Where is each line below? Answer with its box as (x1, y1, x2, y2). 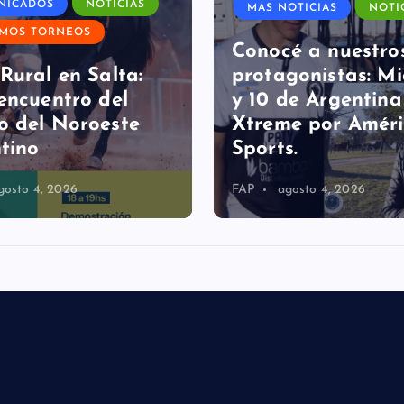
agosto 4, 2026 (277, 161, 365, 174)
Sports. (232, 116, 298, 137)
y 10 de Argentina (232, 68, 402, 88)
